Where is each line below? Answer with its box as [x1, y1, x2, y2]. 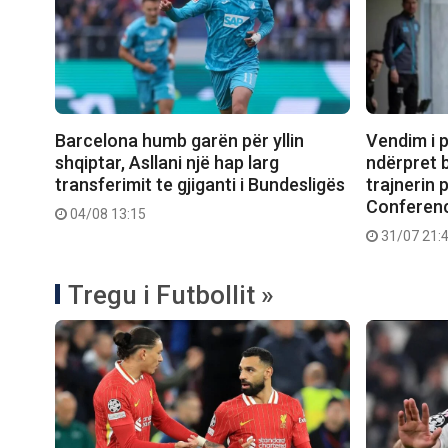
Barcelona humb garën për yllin [55, 130, 304, 152]
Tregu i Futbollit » [68, 280, 274, 311]
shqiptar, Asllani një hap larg [55, 152, 279, 174]
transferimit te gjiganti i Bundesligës [55, 174, 345, 196]
